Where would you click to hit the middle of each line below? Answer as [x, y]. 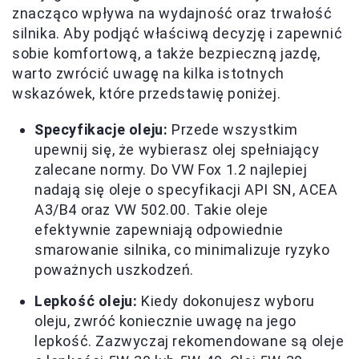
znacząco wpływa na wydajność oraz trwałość [172, 13]
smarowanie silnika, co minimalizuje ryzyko [182, 250]
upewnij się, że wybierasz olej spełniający [177, 149]
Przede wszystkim [233, 129]
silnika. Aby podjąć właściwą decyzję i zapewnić [177, 33]
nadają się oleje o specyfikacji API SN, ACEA [186, 190]
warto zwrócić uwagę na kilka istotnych [148, 73]
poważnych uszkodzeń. [115, 270]
